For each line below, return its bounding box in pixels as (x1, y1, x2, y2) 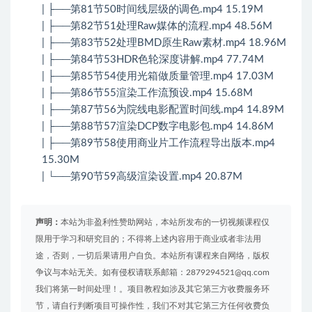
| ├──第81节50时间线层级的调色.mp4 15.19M (42, 4, 263, 15)
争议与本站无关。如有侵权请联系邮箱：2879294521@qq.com (36, 268, 270, 277)
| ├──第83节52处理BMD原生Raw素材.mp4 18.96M (42, 38, 286, 49)
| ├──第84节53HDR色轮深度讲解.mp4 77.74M (42, 54, 264, 65)
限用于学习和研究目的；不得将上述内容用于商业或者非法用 (36, 235, 261, 244)
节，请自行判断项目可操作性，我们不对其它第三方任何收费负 (36, 302, 270, 311)
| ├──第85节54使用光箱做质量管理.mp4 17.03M (42, 71, 274, 82)
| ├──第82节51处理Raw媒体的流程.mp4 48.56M (42, 21, 272, 32)
